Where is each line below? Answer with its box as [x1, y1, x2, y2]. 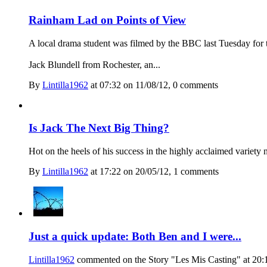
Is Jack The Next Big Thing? [29, 122, 169, 135]
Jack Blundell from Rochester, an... [29, 59, 160, 70]
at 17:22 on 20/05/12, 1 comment [88, 166, 215, 177]
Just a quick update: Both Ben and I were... [29, 229, 241, 243]
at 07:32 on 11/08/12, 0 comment [88, 79, 215, 90]
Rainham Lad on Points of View [29, 14, 186, 27]
